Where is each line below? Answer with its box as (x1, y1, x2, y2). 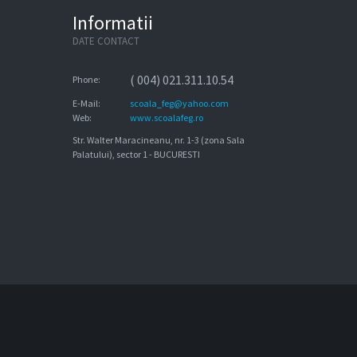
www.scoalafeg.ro (130, 112, 203, 124)
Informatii (73, 10, 153, 35)
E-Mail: (73, 97, 100, 109)
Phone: (73, 73, 100, 85)
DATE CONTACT (73, 34, 139, 48)
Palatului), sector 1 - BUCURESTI (73, 148, 200, 160)
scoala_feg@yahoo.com (130, 97, 229, 109)
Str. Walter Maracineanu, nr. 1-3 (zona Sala (73, 134, 245, 146)
